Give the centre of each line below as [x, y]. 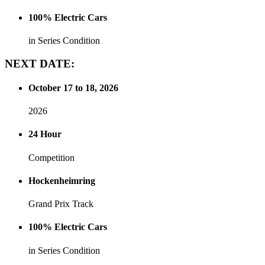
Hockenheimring [62, 180]
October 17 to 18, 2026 [73, 88]
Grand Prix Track [61, 204]
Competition [51, 157]
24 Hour [45, 134]
